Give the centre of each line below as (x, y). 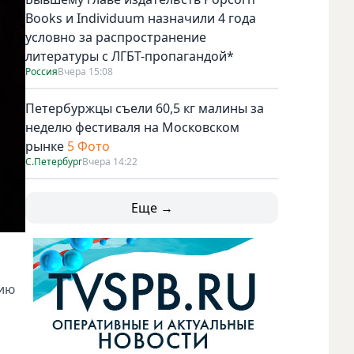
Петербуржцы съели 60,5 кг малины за (145, 108)
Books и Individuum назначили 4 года (141, 18)
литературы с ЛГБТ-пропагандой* (130, 56)
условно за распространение (116, 37)
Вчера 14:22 (110, 161)
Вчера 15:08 (85, 71)
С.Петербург (54, 161)
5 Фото (88, 146)
